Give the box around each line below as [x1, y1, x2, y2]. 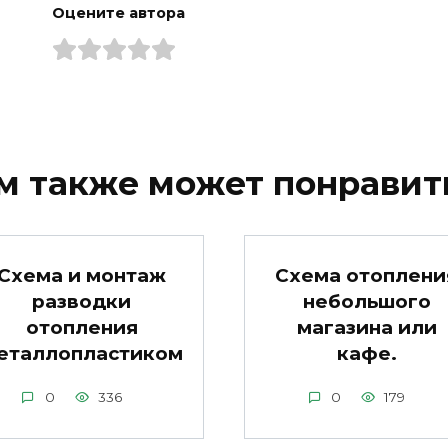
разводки [32, 289, 131, 313]
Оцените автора [52, 3, 185, 22]
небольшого [302, 289, 431, 313]
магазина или [296, 315, 437, 339]
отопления [25, 315, 138, 339]
